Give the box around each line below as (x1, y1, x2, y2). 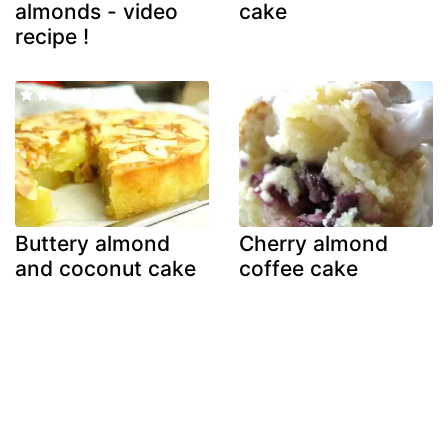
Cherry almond (239, 230, 388, 256)
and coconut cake (15, 255, 196, 281)
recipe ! (15, 24, 89, 50)
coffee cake (239, 255, 358, 281)
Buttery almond (15, 230, 170, 256)
